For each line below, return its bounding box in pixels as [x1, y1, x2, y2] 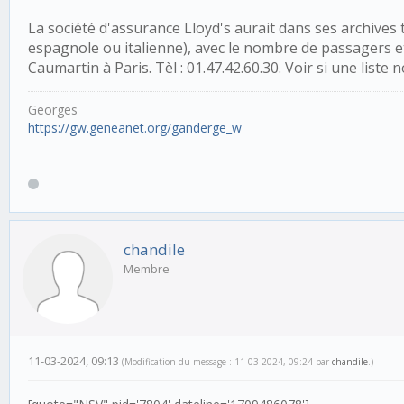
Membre [124, 260, 170, 277]
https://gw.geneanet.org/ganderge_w [28, 119, 242, 137]
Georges [28, 101, 78, 119]
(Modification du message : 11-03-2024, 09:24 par [122, 354, 332, 368]
